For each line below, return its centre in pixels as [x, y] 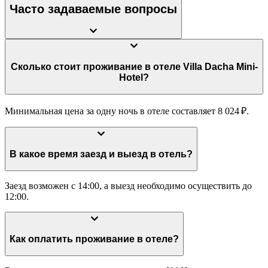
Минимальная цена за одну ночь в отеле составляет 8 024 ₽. [127, 111]
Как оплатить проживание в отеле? [162, 239]
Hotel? [134, 77]
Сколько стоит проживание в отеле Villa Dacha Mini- [82, 66]
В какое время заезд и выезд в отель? [176, 154]
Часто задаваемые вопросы [93, 9]
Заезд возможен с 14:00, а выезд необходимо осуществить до [128, 185]
